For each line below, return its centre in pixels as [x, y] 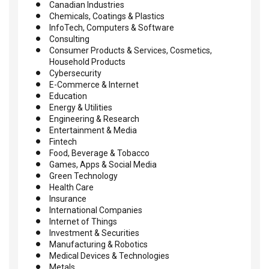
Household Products [87, 62]
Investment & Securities [94, 233]
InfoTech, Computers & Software [112, 28]
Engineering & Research [94, 119]
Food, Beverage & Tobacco [99, 153]
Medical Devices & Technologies [109, 256]
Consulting [69, 39]
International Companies [96, 210]
